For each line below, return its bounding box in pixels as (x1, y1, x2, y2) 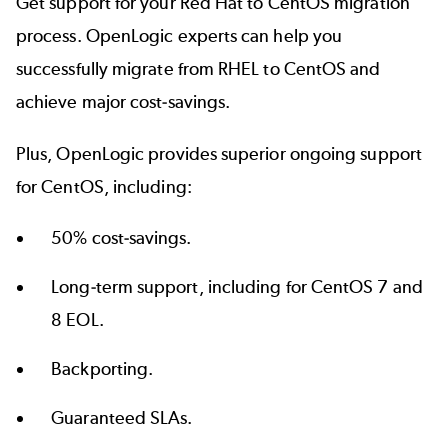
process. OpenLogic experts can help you (16, 25, 343, 48)
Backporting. (51, 358, 154, 381)
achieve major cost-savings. (16, 91, 231, 114)
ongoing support (289, 142, 422, 165)
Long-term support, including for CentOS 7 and (51, 276, 423, 299)
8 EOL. (51, 309, 104, 332)
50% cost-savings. (51, 227, 192, 250)
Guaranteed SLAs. (51, 407, 193, 430)
